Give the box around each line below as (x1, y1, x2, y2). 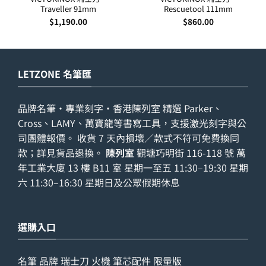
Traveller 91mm (40, 2, 96, 14)
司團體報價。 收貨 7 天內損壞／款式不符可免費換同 (18, 130, 239, 145)
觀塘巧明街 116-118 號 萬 (134, 145, 246, 160)
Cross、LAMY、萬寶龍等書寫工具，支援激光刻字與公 (18, 115, 246, 130)
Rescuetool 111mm (163, 2, 233, 14)
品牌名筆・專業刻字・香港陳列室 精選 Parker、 (18, 100, 222, 115)
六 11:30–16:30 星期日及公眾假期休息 (18, 175, 180, 189)
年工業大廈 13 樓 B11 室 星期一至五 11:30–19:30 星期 (18, 160, 248, 175)
